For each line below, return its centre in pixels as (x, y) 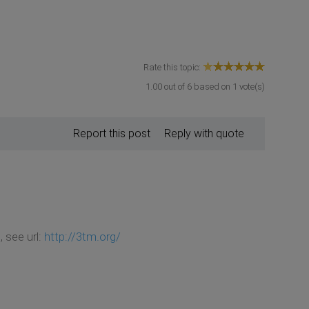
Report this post (112, 133)
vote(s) (251, 86)
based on (212, 86)
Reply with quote (204, 133)
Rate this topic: (173, 67)
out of (175, 86)
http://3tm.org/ (82, 236)
